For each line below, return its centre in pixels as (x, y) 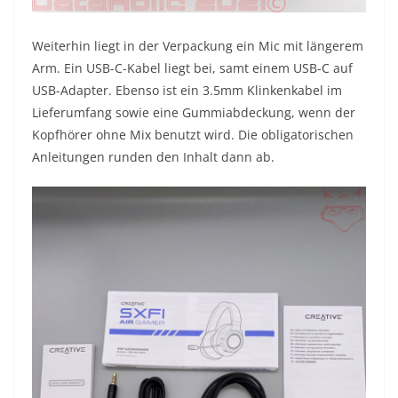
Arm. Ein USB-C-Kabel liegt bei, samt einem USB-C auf (192, 68)
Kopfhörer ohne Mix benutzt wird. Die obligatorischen (193, 135)
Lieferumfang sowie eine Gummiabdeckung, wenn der (194, 113)
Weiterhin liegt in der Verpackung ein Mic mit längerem (198, 46)
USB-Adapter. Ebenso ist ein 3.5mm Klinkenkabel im (187, 91)
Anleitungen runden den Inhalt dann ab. (153, 157)
